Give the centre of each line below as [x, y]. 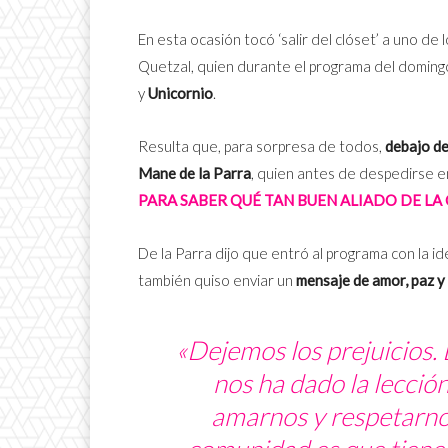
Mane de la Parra [194, 172]
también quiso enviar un [217, 279]
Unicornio [180, 92]
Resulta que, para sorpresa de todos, [261, 145]
